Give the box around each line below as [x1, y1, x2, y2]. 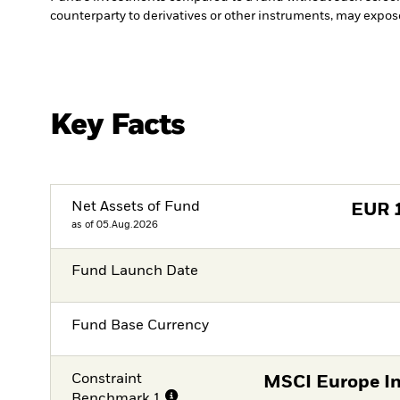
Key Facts [50, 110, 186, 140]
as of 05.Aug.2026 [71, 220, 159, 230]
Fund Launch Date [71, 264, 199, 279]
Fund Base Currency [71, 318, 210, 333]
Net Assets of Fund [71, 200, 201, 215]
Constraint [71, 371, 143, 387]
